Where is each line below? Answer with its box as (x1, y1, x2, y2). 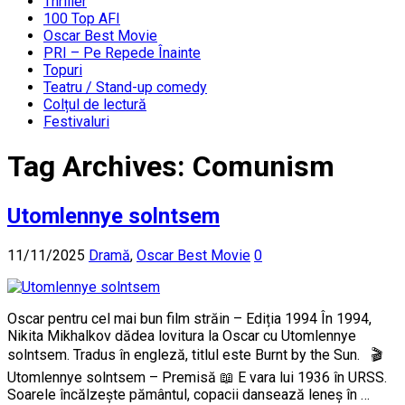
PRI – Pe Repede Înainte (43, 44, 201, 61)
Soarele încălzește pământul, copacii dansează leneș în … (7, 385, 370, 403)
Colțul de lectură (43, 96, 146, 113)
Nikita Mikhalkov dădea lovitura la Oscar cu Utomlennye (7, 326, 356, 344)
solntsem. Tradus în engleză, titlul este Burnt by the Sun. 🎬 (7, 345, 382, 363)
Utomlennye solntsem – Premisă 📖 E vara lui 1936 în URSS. (7, 368, 387, 386)
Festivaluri (43, 113, 109, 130)
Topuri (43, 61, 82, 79)
